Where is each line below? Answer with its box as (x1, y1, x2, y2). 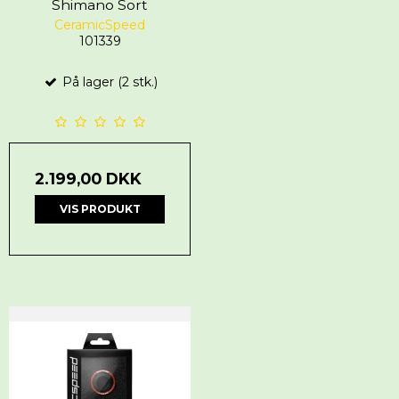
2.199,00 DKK (35, 168, 142, 188)
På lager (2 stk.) (58, 73, 158, 90)
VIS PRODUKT (59, 201, 141, 216)
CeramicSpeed (54, 16, 145, 33)
